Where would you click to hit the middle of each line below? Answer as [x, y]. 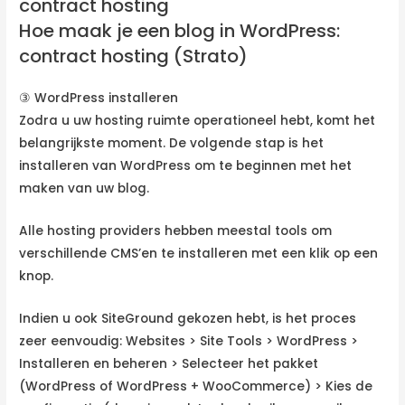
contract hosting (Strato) [134, 57]
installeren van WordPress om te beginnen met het [186, 166]
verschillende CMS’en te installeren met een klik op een [199, 254]
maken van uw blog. [85, 189]
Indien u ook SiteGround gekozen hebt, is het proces [188, 318]
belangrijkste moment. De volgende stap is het [172, 144]
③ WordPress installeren [99, 99]
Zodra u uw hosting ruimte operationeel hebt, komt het [198, 121]
